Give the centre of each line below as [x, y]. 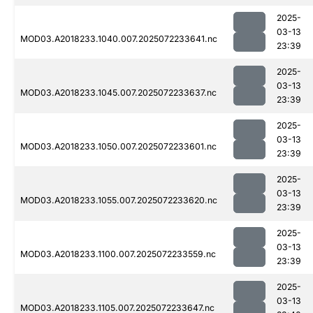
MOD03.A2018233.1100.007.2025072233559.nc [118, 254]
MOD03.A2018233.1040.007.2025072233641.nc [119, 39]
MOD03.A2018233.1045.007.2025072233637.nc [118, 93]
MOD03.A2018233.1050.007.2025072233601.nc [118, 147]
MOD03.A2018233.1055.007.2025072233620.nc [119, 201]
